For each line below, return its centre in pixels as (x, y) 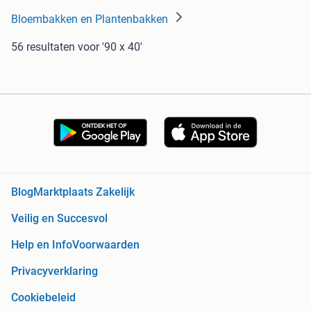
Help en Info (42, 245)
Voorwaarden (106, 245)
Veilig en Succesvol (59, 219)
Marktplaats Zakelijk (84, 192)
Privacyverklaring (54, 271)
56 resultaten (43, 47)
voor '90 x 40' (110, 47)
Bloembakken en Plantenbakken (90, 19)
